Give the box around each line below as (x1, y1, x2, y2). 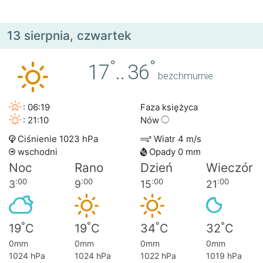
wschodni (15, 146, 58, 158)
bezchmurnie (158, 70, 214, 82)
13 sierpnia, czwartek (7, 28, 131, 43)
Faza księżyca (140, 102, 198, 113)
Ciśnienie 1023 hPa (15, 133, 98, 145)
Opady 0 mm (147, 146, 201, 158)
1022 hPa (140, 251, 176, 261)
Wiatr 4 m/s (151, 133, 201, 145)
